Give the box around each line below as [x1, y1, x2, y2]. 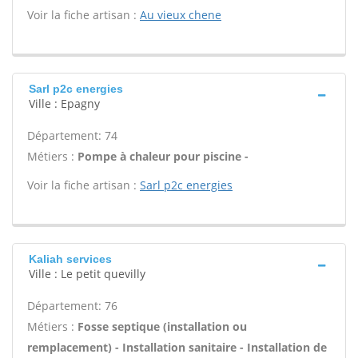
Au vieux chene [140, 7, 221, 22]
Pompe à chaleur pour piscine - [78, 149, 249, 164]
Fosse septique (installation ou [78, 319, 247, 334]
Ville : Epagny [29, 96, 100, 111]
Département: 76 [27, 298, 117, 313]
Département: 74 [27, 128, 117, 143]
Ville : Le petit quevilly [29, 266, 145, 281]
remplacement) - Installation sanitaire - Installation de [27, 340, 327, 355]
